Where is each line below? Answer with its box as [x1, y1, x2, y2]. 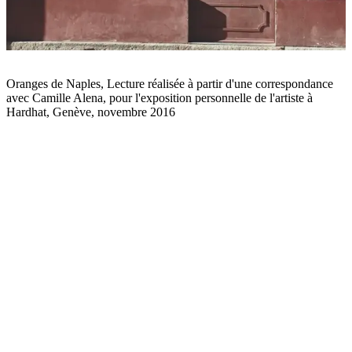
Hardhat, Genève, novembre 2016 [6, 105, 175, 119]
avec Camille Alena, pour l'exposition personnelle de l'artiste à [6, 91, 313, 105]
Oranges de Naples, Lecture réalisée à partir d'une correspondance [6, 77, 333, 91]
